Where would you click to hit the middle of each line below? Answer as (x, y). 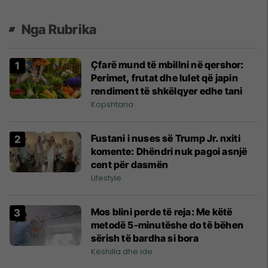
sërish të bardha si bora (145, 238)
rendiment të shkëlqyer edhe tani (167, 91)
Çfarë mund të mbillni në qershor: (167, 65)
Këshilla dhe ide (122, 252)
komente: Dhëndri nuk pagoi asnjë (169, 152)
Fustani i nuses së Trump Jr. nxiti (166, 138)
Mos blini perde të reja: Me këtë (162, 212)
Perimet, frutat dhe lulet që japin (165, 78)
